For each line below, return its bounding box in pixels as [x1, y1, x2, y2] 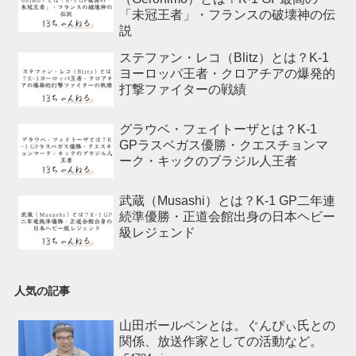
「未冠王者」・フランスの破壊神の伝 [118, 8, 335, 22]
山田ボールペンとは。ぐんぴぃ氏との [118, 319, 335, 333]
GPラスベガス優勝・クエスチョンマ [118, 138, 328, 153]
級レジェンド [118, 226, 195, 240]
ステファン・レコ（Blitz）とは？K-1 [118, 51, 329, 65]
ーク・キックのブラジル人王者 [118, 154, 297, 168]
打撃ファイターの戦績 [118, 83, 246, 97]
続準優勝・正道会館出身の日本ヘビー [118, 210, 335, 224]
